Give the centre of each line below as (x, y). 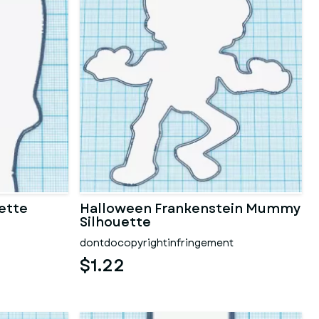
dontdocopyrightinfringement (157, 243)
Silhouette (115, 222)
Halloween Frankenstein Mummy (190, 209)
